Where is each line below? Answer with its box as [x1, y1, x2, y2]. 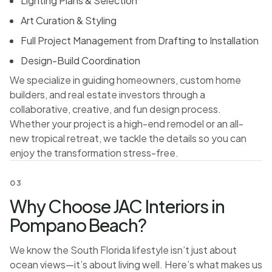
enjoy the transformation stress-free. [10, 146, 178, 160]
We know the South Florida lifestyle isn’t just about [10, 243, 237, 256]
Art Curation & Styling [21, 13, 117, 27]
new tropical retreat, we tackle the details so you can [10, 132, 246, 145]
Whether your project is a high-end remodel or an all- [10, 117, 243, 131]
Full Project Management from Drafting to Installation [21, 33, 259, 47]
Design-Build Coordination [21, 53, 141, 67]
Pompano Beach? [10, 214, 147, 236]
